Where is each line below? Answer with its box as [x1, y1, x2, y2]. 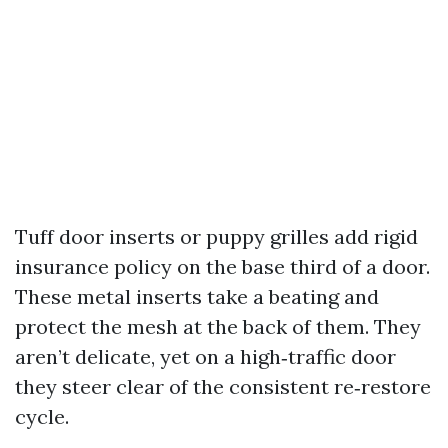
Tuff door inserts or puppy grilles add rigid [15, 224, 418, 249]
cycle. [15, 404, 69, 429]
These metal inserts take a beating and [15, 284, 379, 309]
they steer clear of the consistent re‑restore [15, 374, 431, 399]
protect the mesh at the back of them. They [15, 314, 421, 339]
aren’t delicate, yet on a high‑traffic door [15, 344, 396, 369]
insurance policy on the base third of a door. [15, 254, 430, 279]
